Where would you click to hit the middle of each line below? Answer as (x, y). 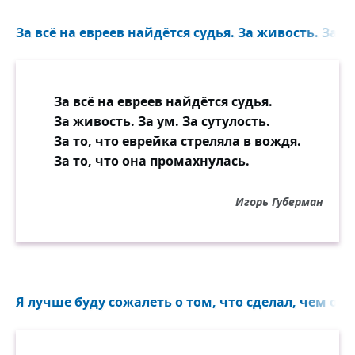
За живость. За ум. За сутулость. (162, 121)
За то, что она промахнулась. (152, 160)
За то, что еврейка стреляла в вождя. (177, 141)
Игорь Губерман (279, 201)
